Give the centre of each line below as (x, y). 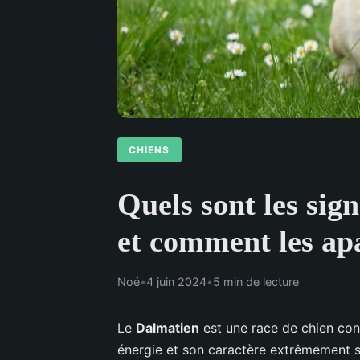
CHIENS (149, 149)
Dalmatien (168, 327)
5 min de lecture (256, 281)
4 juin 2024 (176, 281)
